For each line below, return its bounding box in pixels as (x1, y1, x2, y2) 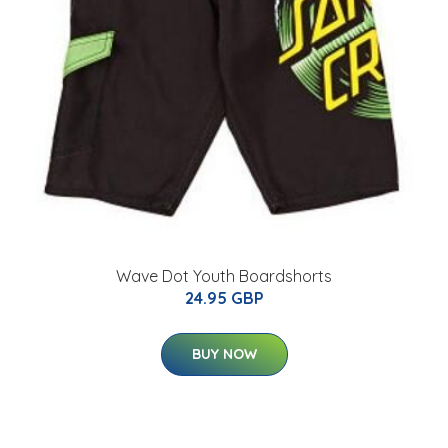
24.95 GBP (184, 288, 264, 309)
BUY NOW (191, 345, 257, 364)
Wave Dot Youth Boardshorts (116, 266, 332, 287)
